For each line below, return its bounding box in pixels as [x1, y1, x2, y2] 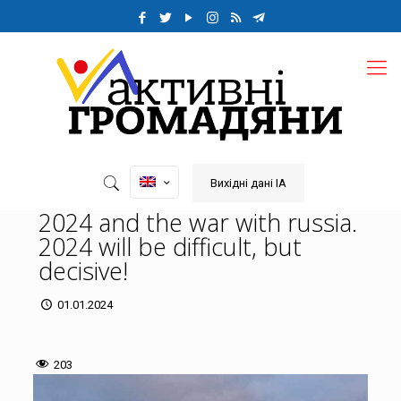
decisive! [38, 253, 128, 287]
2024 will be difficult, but [38, 229, 302, 263]
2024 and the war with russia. [38, 205, 357, 239]
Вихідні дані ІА [210, 175, 287, 190]
